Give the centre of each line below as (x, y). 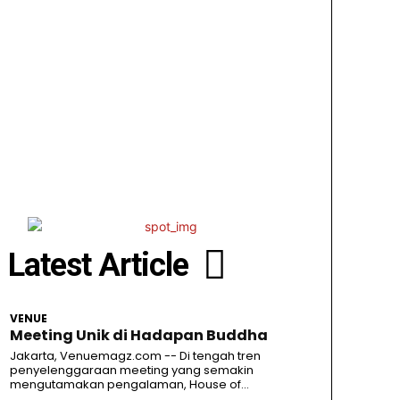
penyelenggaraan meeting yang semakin (131, 370)
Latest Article (98, 265)
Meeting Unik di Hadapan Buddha (138, 335)
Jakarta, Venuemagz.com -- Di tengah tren (135, 355)
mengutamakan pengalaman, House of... (129, 384)
